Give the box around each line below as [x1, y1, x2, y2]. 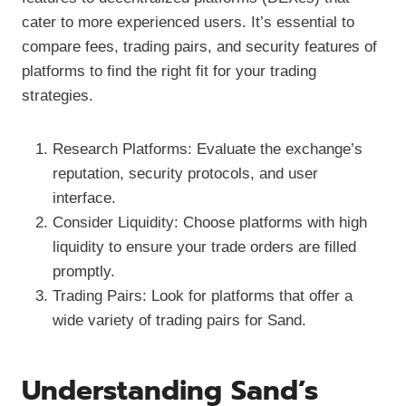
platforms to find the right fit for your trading [22, 62, 316, 80]
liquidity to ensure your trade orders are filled [53, 237, 356, 256]
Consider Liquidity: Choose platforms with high [53, 213, 367, 231]
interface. [53, 188, 116, 207]
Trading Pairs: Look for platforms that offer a [53, 286, 353, 304]
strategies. [22, 86, 93, 104]
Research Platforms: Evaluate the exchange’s [53, 140, 362, 158]
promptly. [53, 262, 115, 280]
